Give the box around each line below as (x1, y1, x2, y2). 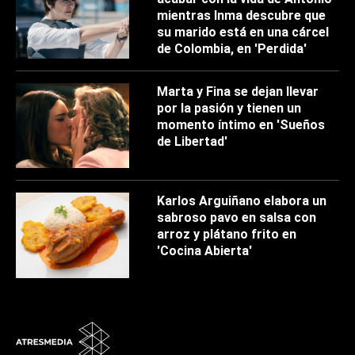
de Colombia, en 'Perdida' (157, 41, 307, 57)
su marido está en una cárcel (157, 25, 330, 40)
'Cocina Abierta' (157, 243, 253, 259)
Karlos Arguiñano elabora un (157, 193, 327, 209)
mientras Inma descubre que (157, 8, 326, 24)
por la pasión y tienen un (157, 101, 302, 116)
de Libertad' (157, 134, 228, 150)
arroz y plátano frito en (157, 227, 297, 242)
